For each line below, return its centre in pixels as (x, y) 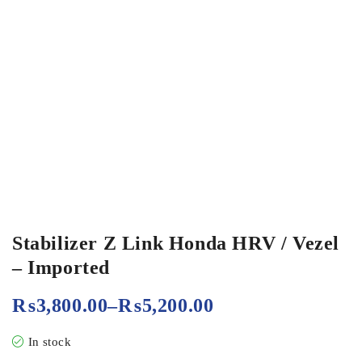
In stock (50, 342)
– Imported (61, 268)
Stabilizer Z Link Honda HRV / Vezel (176, 244)
